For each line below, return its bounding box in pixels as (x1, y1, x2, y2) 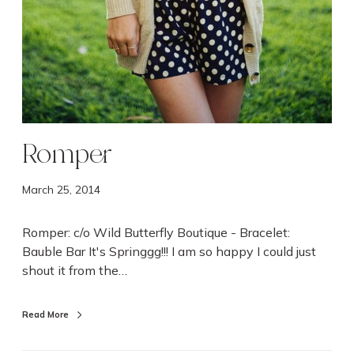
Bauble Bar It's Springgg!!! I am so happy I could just (22, 243, 316, 259)
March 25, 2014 (22, 182, 100, 197)
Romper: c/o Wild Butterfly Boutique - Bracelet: (22, 224, 290, 240)
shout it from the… (22, 262, 127, 278)
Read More (22, 308, 69, 320)
